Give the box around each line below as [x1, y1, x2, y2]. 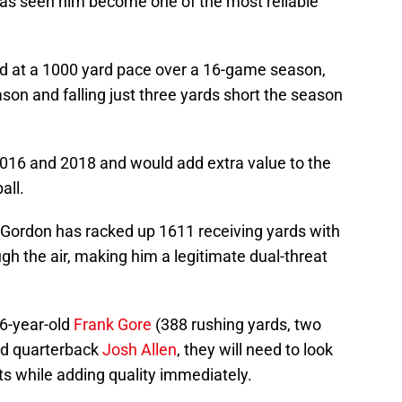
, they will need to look [177, 340, 333, 360]
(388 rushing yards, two [152, 315, 321, 335]
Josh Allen [102, 340, 177, 360]
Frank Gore [74, 315, 152, 335]
